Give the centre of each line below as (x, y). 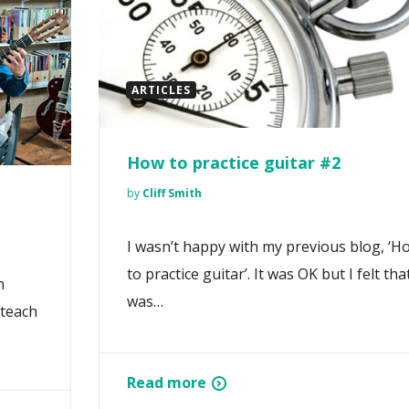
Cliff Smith (172, 194)
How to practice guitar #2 (234, 163)
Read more (167, 383)
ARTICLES (161, 90)
